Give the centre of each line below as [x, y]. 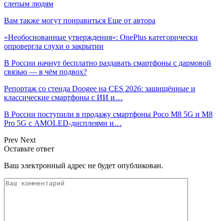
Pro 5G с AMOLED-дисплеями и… [63, 123]
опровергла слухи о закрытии [54, 46]
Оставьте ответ [29, 149]
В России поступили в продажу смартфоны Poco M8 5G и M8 [108, 114]
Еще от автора [131, 21]
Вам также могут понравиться [55, 21]
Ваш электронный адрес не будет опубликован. [84, 166]
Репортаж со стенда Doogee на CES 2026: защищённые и [100, 89]
